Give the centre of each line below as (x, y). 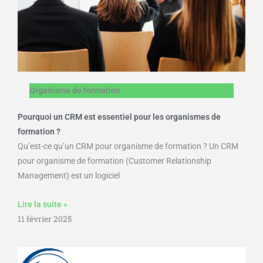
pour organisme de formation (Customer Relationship (114, 161)
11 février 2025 (45, 219)
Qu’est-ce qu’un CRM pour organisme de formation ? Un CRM (128, 146)
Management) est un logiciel (69, 175)
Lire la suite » (43, 204)
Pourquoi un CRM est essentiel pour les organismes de (119, 117)
